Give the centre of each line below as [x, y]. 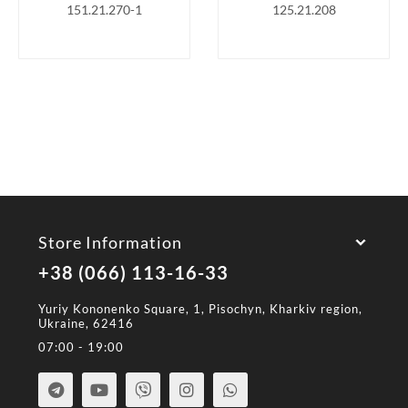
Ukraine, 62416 [87, 323]
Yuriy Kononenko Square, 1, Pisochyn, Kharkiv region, [201, 309]
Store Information [111, 242]
